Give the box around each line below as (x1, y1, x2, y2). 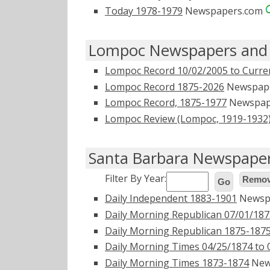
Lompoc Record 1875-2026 (105, 80, 224, 93)
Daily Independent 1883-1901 (105, 192, 237, 206)
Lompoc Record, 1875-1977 (105, 96, 227, 110)
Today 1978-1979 (105, 4, 183, 17)
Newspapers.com (183, 4, 265, 17)
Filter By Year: (105, 172, 166, 186)
